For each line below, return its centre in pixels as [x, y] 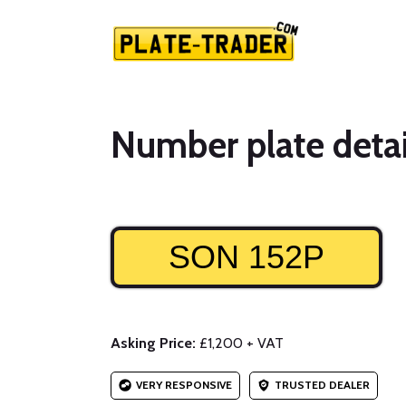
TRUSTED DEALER [322, 385]
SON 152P [246, 257]
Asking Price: [153, 343]
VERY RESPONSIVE [184, 385]
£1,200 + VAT [240, 343]
